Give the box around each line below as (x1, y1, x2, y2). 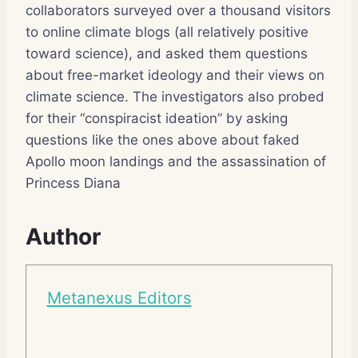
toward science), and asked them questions (26, 45, 308, 62)
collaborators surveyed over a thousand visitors (26, 2, 331, 18)
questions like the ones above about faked (26, 131, 300, 148)
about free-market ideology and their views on (26, 66, 324, 83)
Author (26, 222, 101, 250)
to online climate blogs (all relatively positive (26, 23, 308, 40)
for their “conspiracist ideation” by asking (26, 109, 288, 126)
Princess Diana (26, 174, 121, 191)
